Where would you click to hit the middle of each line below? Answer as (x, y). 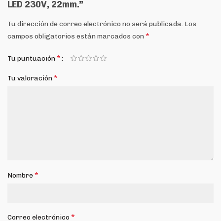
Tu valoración (31, 78)
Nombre (21, 175)
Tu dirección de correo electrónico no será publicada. (95, 24)
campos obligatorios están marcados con (76, 36)
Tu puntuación (32, 58)
